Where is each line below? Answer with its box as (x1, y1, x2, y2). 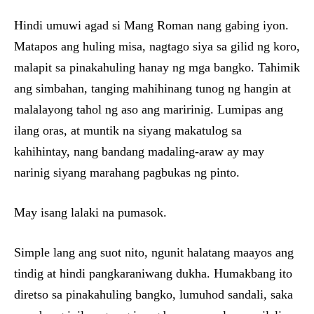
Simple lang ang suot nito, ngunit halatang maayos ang (14, 245, 294, 260)
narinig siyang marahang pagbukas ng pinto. (14, 165, 240, 180)
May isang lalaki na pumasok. (14, 205, 167, 220)
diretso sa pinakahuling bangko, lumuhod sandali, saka (14, 287, 293, 302)
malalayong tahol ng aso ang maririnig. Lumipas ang (14, 102, 283, 117)
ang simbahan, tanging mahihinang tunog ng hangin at (14, 81, 291, 96)
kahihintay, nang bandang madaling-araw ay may (14, 144, 264, 159)
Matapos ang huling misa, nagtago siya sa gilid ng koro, (14, 39, 300, 54)
